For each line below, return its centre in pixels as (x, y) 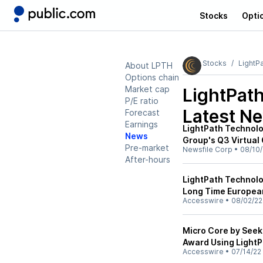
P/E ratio (142, 101)
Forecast (142, 112)
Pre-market (147, 148)
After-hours (148, 159)
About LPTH (149, 65)
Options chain (152, 77)
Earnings (141, 124)
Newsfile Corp (208, 149)
